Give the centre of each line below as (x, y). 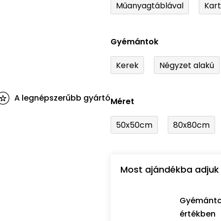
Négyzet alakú (187, 65)
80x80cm (191, 125)
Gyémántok (134, 42)
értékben (198, 214)
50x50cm (134, 125)
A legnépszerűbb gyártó (62, 98)
